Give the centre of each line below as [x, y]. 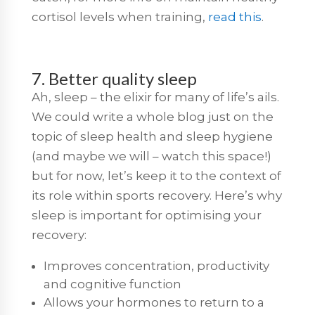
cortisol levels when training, [120, 17]
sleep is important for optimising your [146, 215]
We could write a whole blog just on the [152, 116]
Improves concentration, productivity [156, 265]
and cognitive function [112, 284]
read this [234, 17]
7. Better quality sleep [114, 78]
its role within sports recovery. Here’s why [156, 195]
